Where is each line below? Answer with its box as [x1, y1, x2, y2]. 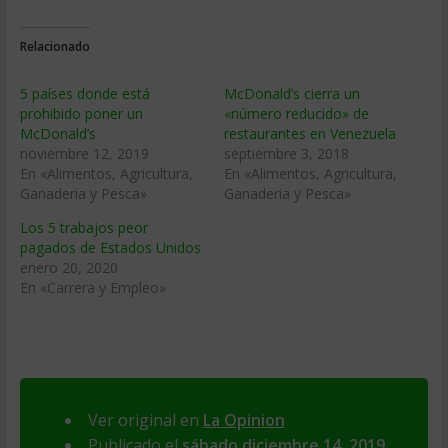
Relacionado [19, 38, 90, 55]
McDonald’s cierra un [223, 84, 360, 103]
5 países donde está [19, 84, 150, 103]
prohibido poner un [19, 104, 143, 123]
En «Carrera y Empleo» [19, 278, 166, 297]
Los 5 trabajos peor [19, 218, 148, 237]
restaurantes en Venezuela [223, 124, 396, 143]
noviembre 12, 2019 [19, 144, 149, 163]
